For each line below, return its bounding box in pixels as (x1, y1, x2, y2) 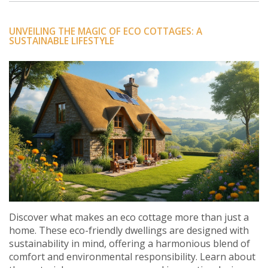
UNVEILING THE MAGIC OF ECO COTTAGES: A (9, 25, 202, 38)
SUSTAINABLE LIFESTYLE (9, 34, 114, 47)
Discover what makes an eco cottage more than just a (9, 211, 249, 224)
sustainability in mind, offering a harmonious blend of (9, 237, 250, 251)
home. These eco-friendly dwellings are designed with (9, 224, 249, 237)
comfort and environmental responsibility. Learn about (9, 250, 255, 264)
